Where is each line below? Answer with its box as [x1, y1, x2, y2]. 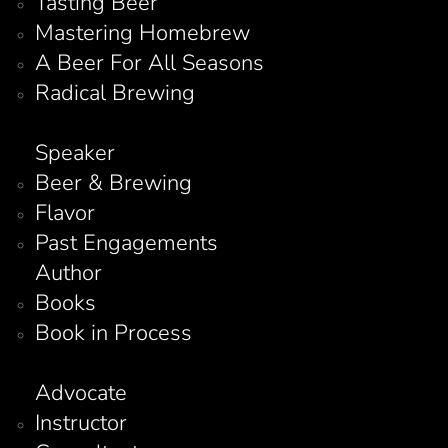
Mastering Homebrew [35, 17, 250, 48]
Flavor [35, 197, 95, 228]
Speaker [35, 137, 115, 168]
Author [35, 257, 102, 288]
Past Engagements [35, 227, 218, 258]
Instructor [35, 407, 127, 438]
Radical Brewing [35, 77, 195, 108]
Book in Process [35, 317, 192, 348]
